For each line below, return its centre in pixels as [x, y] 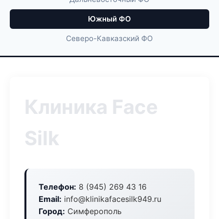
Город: [52, 211]
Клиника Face [91, 107]
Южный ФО [109, 19]
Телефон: [57, 187]
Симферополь [93, 211]
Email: [50, 199]
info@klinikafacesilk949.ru [111, 199]
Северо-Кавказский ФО [109, 38]
